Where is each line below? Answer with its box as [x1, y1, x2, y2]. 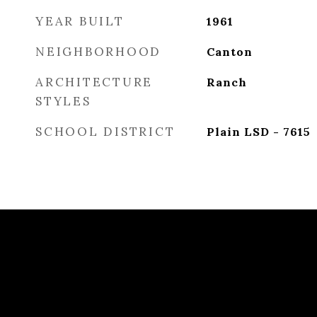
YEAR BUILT [35, 13, 125, 29]
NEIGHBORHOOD [35, 44, 161, 59]
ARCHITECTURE [35, 74, 153, 90]
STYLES [35, 93, 91, 109]
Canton [206, 45, 253, 59]
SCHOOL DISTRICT [35, 124, 175, 139]
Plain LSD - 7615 [206, 125, 311, 139]
